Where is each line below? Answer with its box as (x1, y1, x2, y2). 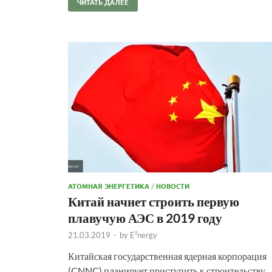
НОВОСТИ (156, 180, 189, 191)
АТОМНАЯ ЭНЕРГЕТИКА (68, 180, 149, 191)
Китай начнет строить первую (68, 193, 239, 209)
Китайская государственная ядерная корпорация (68, 250, 267, 262)
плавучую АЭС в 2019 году (68, 209, 222, 225)
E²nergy (130, 229, 157, 240)
